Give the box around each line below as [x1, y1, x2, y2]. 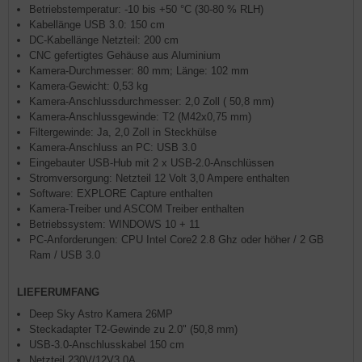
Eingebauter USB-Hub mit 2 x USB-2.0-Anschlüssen [29, 157, 274, 169]
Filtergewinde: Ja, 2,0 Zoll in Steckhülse [29, 126, 217, 138]
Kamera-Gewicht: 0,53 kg [29, 80, 148, 92]
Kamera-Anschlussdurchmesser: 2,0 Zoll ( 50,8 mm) [29, 95, 274, 107]
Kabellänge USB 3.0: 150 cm [29, 19, 165, 31]
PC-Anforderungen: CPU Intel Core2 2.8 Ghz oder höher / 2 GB [29, 234, 324, 246]
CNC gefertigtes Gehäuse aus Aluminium [29, 49, 221, 61]
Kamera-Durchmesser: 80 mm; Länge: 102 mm [29, 65, 249, 77]
